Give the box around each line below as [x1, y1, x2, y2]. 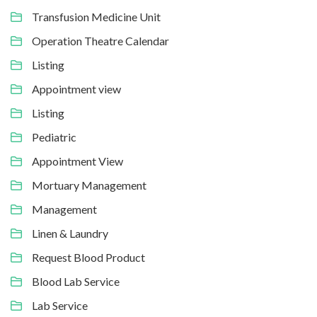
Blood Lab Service [32, 275, 120, 288]
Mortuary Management [32, 178, 146, 192]
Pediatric [32, 130, 76, 144]
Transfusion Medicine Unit [32, 10, 161, 23]
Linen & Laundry [32, 226, 108, 240]
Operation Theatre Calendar [32, 34, 169, 47]
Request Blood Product [32, 250, 145, 264]
